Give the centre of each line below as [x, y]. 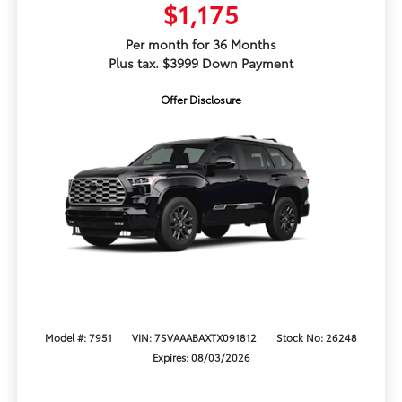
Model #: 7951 [79, 337]
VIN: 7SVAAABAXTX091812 [194, 337]
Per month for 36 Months [201, 44]
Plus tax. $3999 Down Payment [201, 63]
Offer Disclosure [201, 100]
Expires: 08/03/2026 [201, 357]
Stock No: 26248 [316, 337]
